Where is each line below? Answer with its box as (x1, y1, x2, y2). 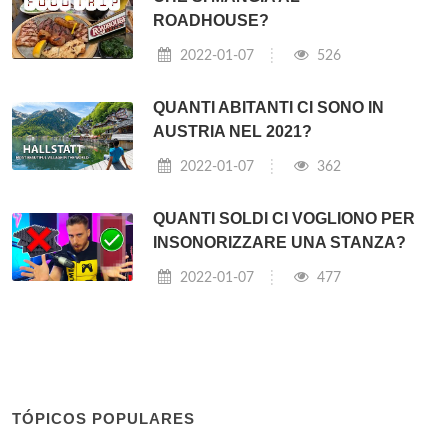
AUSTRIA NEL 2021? (153, 122, 313, 140)
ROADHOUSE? (153, 11, 270, 29)
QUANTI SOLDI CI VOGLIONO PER (153, 209, 416, 227)
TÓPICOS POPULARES (12, 409, 195, 427)
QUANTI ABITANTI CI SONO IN (153, 98, 385, 116)
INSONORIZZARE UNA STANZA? (153, 233, 407, 251)
